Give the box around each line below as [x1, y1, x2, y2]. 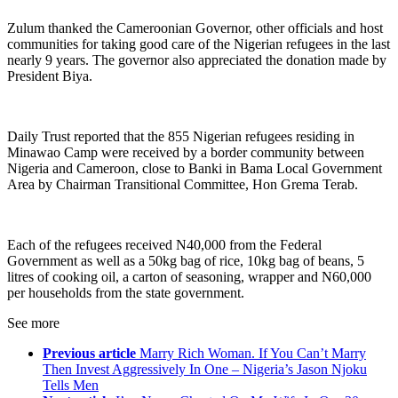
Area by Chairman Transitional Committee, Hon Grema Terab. [7, 177, 358, 193]
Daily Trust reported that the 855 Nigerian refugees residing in [7, 129, 354, 145]
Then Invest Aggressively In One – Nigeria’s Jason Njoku [43, 362, 367, 378]
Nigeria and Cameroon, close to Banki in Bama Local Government [7, 161, 382, 177]
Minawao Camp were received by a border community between [7, 145, 364, 161]
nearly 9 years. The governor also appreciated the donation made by [7, 52, 386, 68]
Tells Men [43, 378, 99, 394]
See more [7, 315, 60, 331]
